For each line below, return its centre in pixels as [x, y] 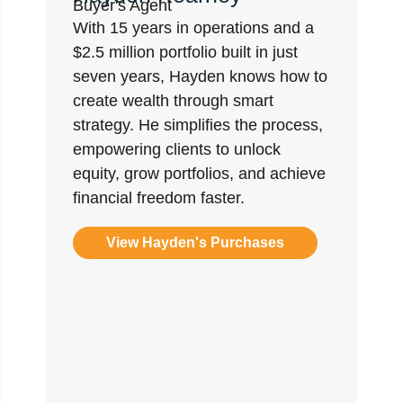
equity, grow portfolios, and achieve [199, 174]
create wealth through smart [173, 101]
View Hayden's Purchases [195, 242]
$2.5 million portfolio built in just [185, 52]
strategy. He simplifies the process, [197, 125]
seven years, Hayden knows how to [200, 76]
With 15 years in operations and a [193, 28]
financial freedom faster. [158, 198]
